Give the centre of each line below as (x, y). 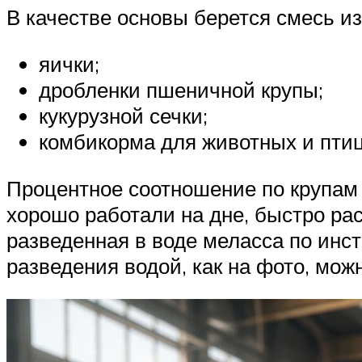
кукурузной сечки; (123, 116)
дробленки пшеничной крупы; (181, 90)
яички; (69, 64)
